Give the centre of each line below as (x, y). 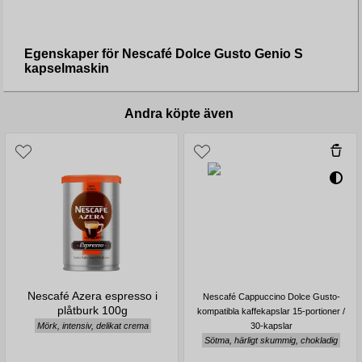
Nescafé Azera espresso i (93, 295)
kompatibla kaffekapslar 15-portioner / (271, 311)
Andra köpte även (179, 113)
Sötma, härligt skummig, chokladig (271, 340)
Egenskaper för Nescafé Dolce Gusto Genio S (163, 53)
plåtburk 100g (93, 310)
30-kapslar (271, 325)
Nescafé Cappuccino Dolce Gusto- (271, 296)
